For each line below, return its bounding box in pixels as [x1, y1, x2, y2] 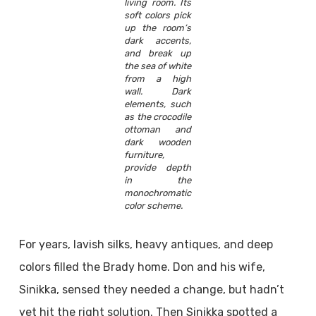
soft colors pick [124, 10, 192, 20]
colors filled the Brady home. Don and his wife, [18, 260, 265, 274]
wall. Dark [124, 86, 192, 97]
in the [124, 175, 192, 186]
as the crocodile [124, 111, 192, 122]
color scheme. [124, 200, 183, 211]
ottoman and [124, 124, 192, 135]
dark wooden [124, 137, 192, 147]
